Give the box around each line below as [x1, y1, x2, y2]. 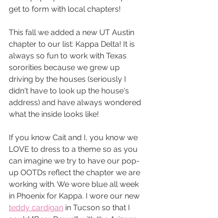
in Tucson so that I [63, 203, 132, 213]
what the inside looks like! [9, 109, 101, 119]
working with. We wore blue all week [9, 180, 141, 189]
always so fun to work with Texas [9, 51, 128, 61]
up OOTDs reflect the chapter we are [9, 168, 142, 178]
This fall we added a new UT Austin [9, 28, 136, 37]
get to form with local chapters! [9, 4, 121, 14]
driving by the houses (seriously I [9, 74, 128, 84]
